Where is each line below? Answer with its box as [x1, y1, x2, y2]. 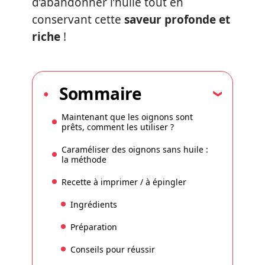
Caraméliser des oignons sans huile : [62, 143, 208, 155]
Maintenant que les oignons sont [62, 111, 193, 122]
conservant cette [32, 12, 124, 27]
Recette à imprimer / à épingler [62, 176, 186, 188]
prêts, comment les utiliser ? [62, 121, 174, 132]
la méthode [62, 153, 106, 165]
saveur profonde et [124, 12, 230, 27]
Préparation [70, 221, 117, 232]
